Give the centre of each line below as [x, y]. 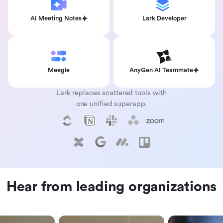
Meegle [59, 70]
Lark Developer [164, 19]
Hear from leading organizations [111, 187]
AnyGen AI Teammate [161, 70]
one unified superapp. [111, 104]
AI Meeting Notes [56, 19]
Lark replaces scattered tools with [111, 93]
